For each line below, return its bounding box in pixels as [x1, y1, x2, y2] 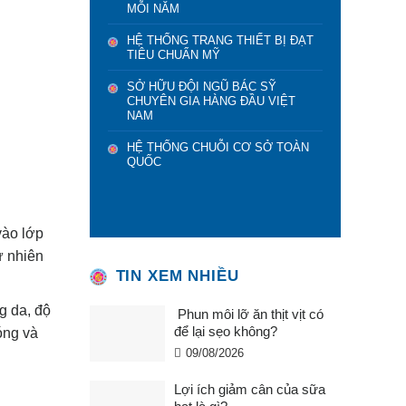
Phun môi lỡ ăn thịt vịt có [173, 306, 324, 323]
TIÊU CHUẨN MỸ [126, 48, 220, 63]
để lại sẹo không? [173, 324, 277, 340]
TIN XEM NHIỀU [115, 266, 239, 285]
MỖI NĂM [126, 2, 179, 16]
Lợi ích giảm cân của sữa [173, 381, 325, 397]
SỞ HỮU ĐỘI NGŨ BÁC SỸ [126, 80, 276, 94]
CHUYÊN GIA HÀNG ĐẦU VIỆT [126, 94, 295, 109]
